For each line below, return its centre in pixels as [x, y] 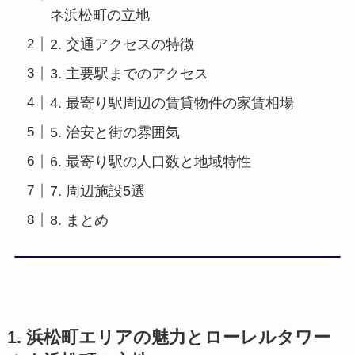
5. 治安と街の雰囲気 [115, 132]
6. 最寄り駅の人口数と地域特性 [150, 161]
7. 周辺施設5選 [97, 191]
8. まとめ [79, 220]
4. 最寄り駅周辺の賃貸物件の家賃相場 [172, 103]
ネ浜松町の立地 [99, 15]
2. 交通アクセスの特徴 [122, 44]
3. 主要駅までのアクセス [129, 73]
